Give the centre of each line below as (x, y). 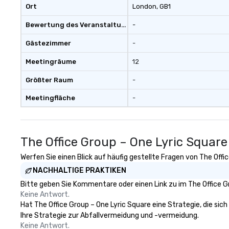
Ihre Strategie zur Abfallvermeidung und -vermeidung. (110, 215)
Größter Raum (49, 80)
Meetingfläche (50, 98)
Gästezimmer (48, 43)
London (144, 6)
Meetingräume (51, 62)
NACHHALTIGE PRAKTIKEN (79, 170)
